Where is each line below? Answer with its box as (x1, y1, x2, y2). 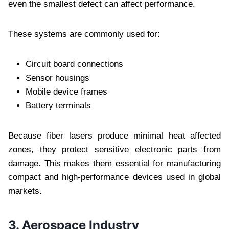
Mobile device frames (26, 86, 107, 97)
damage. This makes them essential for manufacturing (8, 158, 221, 168)
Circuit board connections (26, 59, 123, 69)
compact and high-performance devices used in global (8, 172, 221, 182)
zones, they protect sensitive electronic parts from (8, 144, 221, 154)
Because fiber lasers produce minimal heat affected (8, 130, 221, 141)
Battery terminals (26, 100, 91, 110)
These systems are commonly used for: (8, 29, 160, 39)
